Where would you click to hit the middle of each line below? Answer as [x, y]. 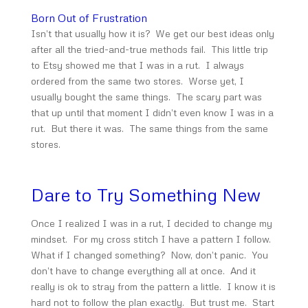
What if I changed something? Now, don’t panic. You [149, 255]
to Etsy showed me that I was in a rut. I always [137, 65]
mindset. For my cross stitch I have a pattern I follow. [152, 239]
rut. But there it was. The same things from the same [149, 128]
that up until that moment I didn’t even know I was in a [152, 112]
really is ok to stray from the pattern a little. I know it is [153, 286]
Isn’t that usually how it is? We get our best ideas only [152, 33]
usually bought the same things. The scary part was [146, 97]
